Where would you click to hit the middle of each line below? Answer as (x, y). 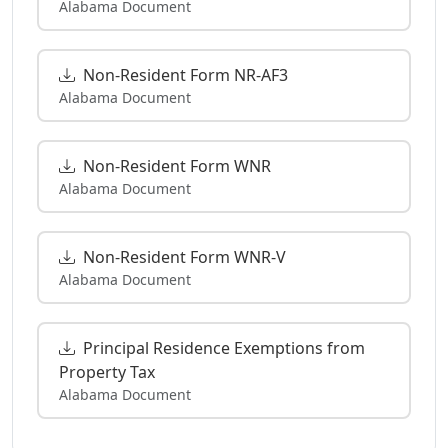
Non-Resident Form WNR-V (184, 256)
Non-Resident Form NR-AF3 (185, 74)
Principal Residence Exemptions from (224, 347)
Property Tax (107, 371)
